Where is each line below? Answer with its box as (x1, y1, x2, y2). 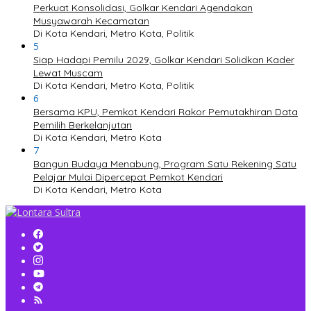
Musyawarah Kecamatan (33, 15, 149, 28)
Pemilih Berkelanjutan (33, 119, 132, 132)
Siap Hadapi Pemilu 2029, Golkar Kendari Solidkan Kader (33, 53, 294, 67)
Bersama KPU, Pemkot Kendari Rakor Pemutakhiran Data (33, 106, 298, 119)
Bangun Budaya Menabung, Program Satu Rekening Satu (33, 158, 296, 171)
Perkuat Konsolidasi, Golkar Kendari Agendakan (33, 1, 253, 15)
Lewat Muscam (33, 67, 103, 80)
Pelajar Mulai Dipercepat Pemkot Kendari (33, 171, 223, 184)
